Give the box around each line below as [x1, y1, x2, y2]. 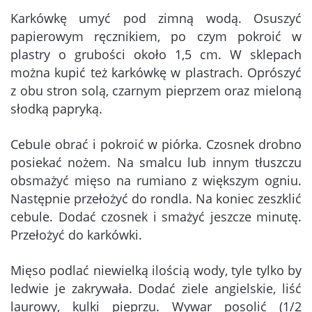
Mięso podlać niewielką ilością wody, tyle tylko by [10, 262, 302, 279]
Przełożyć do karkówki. [10, 226, 142, 244]
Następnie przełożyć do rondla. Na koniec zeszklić [10, 190, 302, 208]
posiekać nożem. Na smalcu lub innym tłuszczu [10, 154, 302, 171]
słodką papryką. [10, 100, 102, 118]
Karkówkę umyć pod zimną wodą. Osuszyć [10, 10, 302, 27]
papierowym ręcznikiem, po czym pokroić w [10, 28, 302, 45]
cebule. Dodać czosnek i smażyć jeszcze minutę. [10, 208, 302, 226]
